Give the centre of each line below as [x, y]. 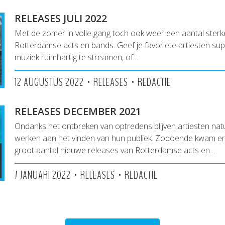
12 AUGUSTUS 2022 [49, 82]
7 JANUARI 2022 [43, 175]
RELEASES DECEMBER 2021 [78, 111]
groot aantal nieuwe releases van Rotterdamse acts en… [115, 150]
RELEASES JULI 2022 [61, 18]
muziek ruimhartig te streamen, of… [77, 57]
